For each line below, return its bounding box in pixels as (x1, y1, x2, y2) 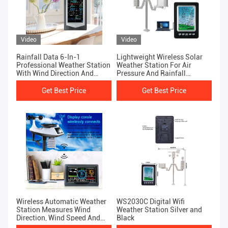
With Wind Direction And (16, 69, 94, 78)
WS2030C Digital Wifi (117, 197, 185, 206)
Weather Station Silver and (117, 206, 202, 214)
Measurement (117, 77, 160, 86)
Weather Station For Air (117, 61, 191, 70)
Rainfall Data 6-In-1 (16, 53, 80, 62)
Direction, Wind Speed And (16, 214, 100, 222)
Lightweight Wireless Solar (117, 53, 203, 62)
